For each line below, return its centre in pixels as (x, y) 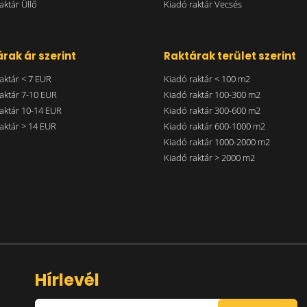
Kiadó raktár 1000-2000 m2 (217, 142)
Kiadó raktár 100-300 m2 (212, 94)
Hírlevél (67, 280)
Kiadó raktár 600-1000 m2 (214, 126)
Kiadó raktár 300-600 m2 (212, 110)
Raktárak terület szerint (230, 56)
